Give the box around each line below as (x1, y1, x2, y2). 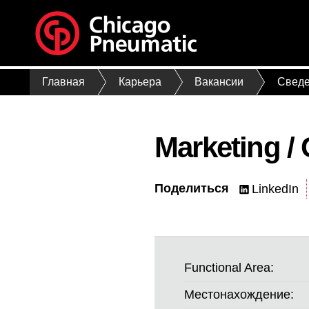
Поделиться (154, 181, 229, 195)
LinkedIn (251, 181, 299, 196)
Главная (42, 76, 86, 88)
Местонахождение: (184, 287, 295, 301)
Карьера (118, 76, 161, 88)
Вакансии (195, 76, 244, 88)
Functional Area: (184, 260, 275, 275)
